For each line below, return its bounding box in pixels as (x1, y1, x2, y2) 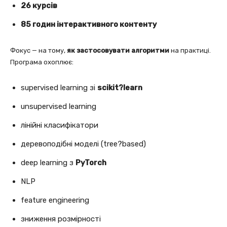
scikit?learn (97, 83, 142, 92)
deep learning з (21, 158, 75, 167)
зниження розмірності (21, 214, 101, 223)
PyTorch (75, 158, 106, 167)
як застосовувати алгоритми (67, 46, 169, 54)
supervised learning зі (21, 83, 97, 92)
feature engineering (21, 195, 89, 205)
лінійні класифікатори (21, 120, 98, 130)
